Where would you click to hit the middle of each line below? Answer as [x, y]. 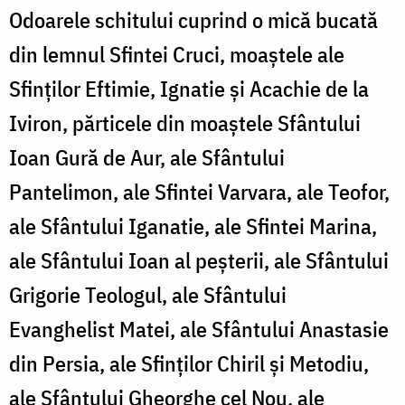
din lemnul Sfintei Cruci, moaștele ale [177, 54]
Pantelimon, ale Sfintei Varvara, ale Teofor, [199, 191]
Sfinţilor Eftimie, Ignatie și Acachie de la [189, 88]
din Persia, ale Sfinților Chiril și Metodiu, [189, 363]
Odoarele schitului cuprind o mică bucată [193, 19]
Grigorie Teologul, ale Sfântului [148, 294]
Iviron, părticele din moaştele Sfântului [185, 122]
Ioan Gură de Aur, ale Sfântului [147, 157]
